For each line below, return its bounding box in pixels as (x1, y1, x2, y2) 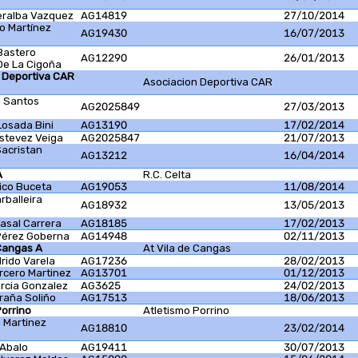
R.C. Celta (143, 169, 191, 181)
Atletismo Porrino (143, 304, 229, 317)
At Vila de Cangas (143, 242, 231, 255)
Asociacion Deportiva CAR (143, 76, 272, 89)
